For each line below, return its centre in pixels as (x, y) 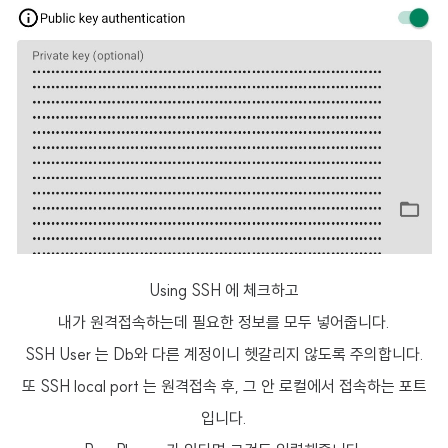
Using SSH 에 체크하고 (224, 290)
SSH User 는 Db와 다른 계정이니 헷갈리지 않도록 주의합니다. (224, 354)
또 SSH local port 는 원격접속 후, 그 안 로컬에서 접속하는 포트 (224, 386)
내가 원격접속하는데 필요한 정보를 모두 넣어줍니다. (224, 322)
